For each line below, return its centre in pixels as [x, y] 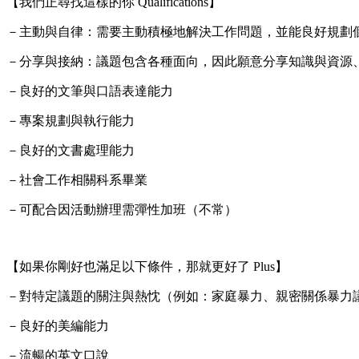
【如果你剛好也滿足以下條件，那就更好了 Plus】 [147, 266]
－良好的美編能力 [58, 325]
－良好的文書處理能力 [71, 150]
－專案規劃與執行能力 [71, 120]
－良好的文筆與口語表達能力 [90, 91]
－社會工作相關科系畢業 [77, 179]
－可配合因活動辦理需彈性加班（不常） [122, 209]
